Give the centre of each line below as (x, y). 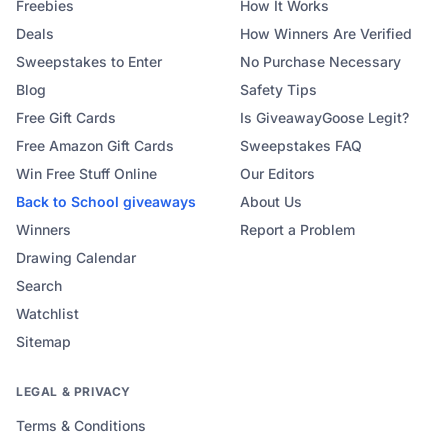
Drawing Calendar (76, 257)
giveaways (157, 201)
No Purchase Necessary (320, 61)
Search (39, 285)
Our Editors (277, 173)
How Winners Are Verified (326, 33)
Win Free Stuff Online (86, 173)
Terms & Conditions (81, 425)
